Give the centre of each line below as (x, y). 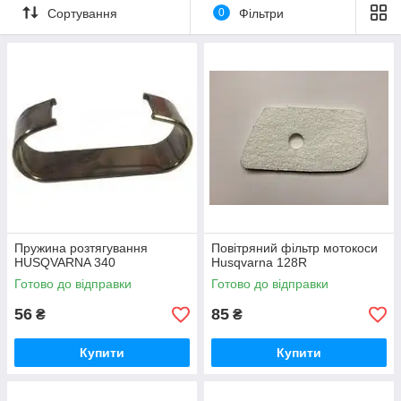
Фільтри (261, 13)
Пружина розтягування (81, 248)
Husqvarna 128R (259, 263)
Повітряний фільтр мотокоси (294, 248)
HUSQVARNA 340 (65, 263)
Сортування (82, 13)
